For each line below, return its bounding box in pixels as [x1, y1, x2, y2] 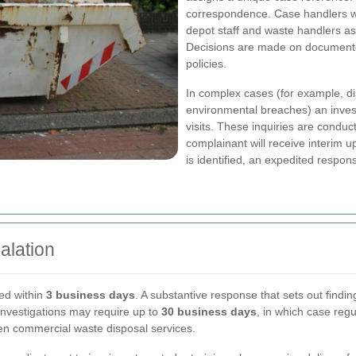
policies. [186, 57, 226, 70]
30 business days [161, 305, 257, 318]
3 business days [46, 288, 135, 301]
